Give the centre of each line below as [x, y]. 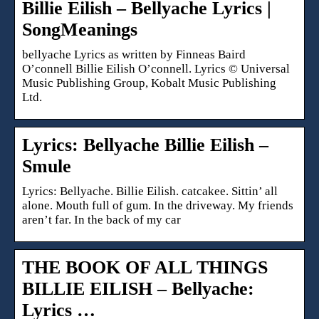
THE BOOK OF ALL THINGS [145, 267]
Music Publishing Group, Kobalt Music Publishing [149, 83]
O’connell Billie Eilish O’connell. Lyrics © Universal [156, 68]
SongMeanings [80, 29]
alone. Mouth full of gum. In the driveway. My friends [158, 205]
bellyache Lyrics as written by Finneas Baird [134, 54]
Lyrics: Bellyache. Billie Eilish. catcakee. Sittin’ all [150, 191]
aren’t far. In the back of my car [101, 219]
